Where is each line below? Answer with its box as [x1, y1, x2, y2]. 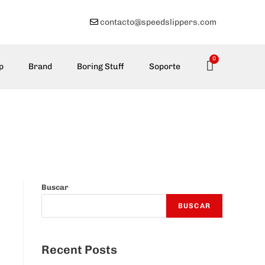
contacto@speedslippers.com [100, 17, 216, 27]
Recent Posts [41, 243, 117, 257]
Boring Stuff [77, 62, 125, 72]
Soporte [149, 62, 181, 72]
